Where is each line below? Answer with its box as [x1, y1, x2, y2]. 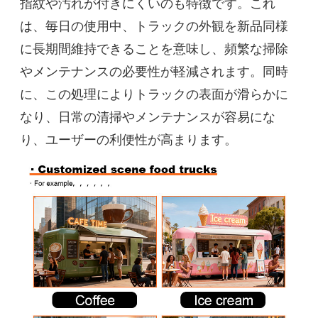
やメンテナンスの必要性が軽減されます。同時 [20, 62, 289, 79]
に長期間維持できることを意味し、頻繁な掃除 [20, 39, 289, 57]
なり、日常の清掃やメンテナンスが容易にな [20, 107, 276, 125]
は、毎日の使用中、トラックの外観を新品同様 [20, 16, 289, 34]
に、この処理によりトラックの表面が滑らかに [20, 84, 289, 102]
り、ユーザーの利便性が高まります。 [20, 130, 238, 148]
